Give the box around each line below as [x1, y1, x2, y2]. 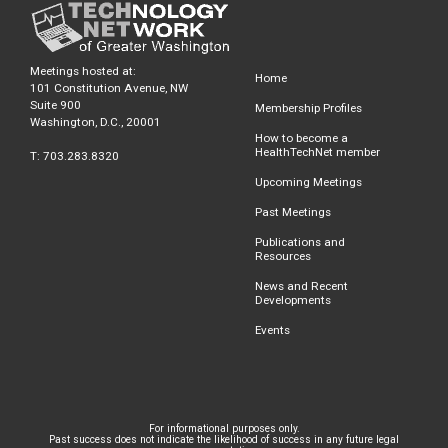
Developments [255, 292, 331, 307]
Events [255, 322, 290, 337]
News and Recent [255, 278, 348, 293]
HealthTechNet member [255, 144, 380, 159]
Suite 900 [30, 97, 81, 112]
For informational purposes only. [148, 422, 300, 434]
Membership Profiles [255, 100, 362, 115]
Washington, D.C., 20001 [30, 114, 161, 129]
